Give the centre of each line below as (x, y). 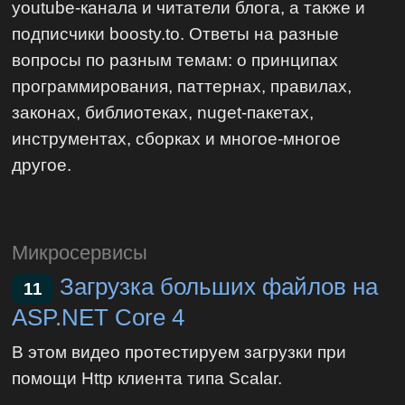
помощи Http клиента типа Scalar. (147, 377)
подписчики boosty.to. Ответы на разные (176, 33)
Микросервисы (80, 253)
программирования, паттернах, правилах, (182, 85)
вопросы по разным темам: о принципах (175, 59)
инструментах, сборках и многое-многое (177, 138)
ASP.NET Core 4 (99, 317)
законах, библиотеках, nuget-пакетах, (163, 112)
